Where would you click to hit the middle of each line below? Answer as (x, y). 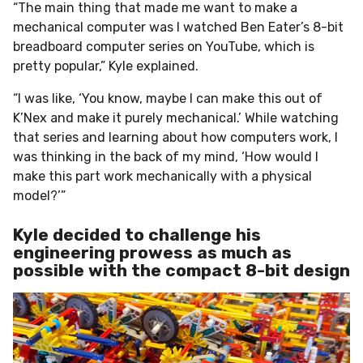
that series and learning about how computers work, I (175, 138)
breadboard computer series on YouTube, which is (164, 47)
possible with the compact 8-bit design (181, 270)
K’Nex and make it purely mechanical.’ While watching (176, 118)
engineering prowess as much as (152, 252)
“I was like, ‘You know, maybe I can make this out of (168, 99)
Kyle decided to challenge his (137, 234)
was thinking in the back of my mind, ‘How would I (166, 157)
